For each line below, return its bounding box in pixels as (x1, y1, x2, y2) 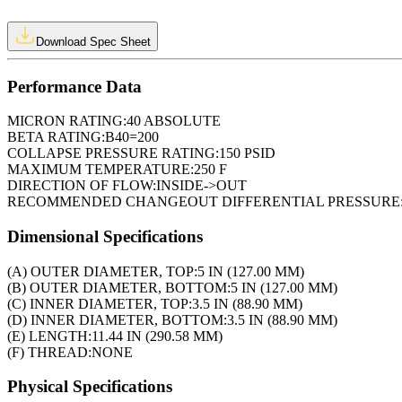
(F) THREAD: (7, 344, 92, 360)
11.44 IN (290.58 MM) (92, 328, 223, 344)
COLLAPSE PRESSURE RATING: (7, 145, 219, 162)
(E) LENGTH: (7, 328, 92, 344)
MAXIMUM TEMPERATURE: (7, 162, 194, 178)
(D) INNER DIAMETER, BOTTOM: (7, 311, 227, 328)
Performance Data (7, 76, 142, 96)
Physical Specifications (7, 377, 172, 397)
